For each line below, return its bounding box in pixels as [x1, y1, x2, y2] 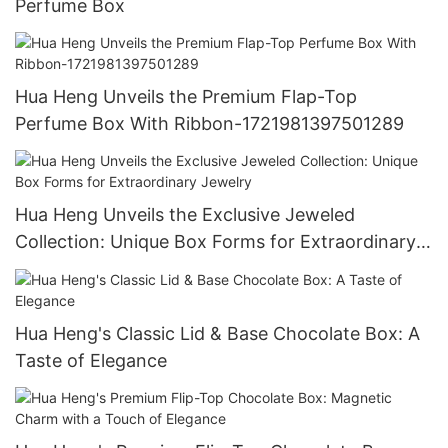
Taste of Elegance [15, 349, 167, 371]
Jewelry [15, 258, 81, 280]
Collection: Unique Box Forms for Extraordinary [15, 231, 416, 253]
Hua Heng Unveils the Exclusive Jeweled [15, 204, 355, 226]
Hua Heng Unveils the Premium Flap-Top [15, 86, 358, 107]
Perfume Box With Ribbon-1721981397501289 [15, 113, 404, 134]
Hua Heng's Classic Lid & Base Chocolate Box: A [15, 322, 420, 344]
